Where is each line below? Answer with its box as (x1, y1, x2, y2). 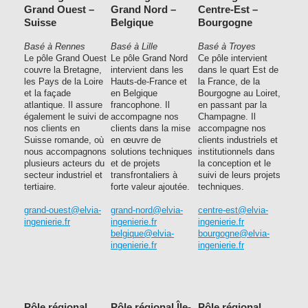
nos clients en (24, 123, 80, 133)
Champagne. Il (198, 111, 256, 122)
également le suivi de (24, 111, 109, 122)
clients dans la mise (111, 123, 190, 133)
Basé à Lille (111, 41, 157, 52)
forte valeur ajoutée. (111, 181, 190, 192)
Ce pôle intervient (198, 53, 267, 63)
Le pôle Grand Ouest (24, 53, 107, 63)
